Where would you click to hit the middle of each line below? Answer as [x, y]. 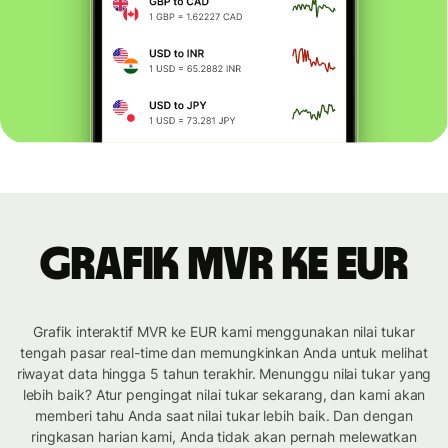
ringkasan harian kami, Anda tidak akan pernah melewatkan [224, 437]
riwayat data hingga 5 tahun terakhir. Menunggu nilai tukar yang [224, 374]
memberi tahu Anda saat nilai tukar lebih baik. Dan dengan [224, 416]
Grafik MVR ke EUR [224, 265]
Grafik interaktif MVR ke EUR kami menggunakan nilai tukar [224, 332]
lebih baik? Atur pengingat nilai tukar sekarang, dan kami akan [224, 395]
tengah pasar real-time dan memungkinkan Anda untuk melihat [224, 353]
